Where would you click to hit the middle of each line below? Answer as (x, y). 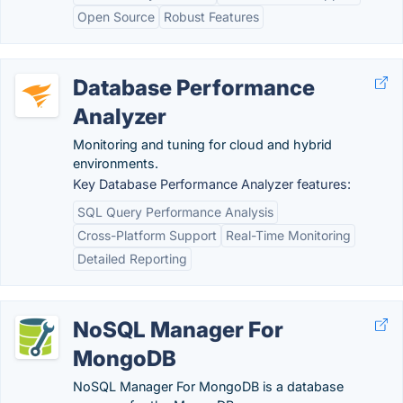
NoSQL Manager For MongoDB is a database (208, 386)
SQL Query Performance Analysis (175, 212)
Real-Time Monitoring (288, 235)
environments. (116, 163)
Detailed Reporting (132, 259)
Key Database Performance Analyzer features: (212, 184)
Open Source (116, 17)
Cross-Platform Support (147, 235)
